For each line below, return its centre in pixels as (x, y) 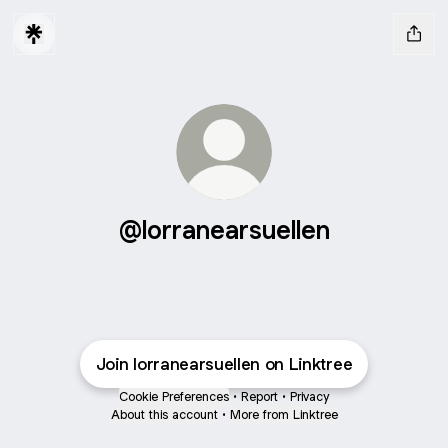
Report (259, 396)
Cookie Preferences (174, 396)
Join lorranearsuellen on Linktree (224, 364)
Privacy (309, 396)
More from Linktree (283, 414)
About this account (164, 414)
